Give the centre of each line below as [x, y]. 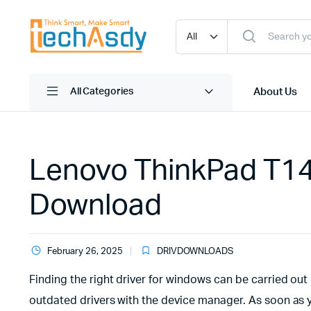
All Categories [102, 92]
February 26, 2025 [85, 251]
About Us [275, 92]
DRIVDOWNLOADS [195, 251]
